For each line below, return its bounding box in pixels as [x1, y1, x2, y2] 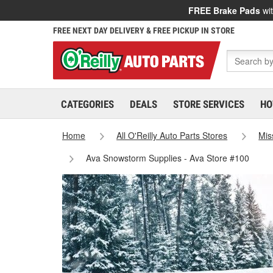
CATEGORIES [61, 98, 114, 110]
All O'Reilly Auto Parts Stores [116, 129, 228, 141]
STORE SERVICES [173, 98, 244, 110]
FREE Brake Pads [188, 4, 260, 16]
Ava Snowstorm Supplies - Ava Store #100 [86, 152, 250, 164]
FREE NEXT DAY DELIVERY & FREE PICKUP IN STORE [53, 26, 235, 35]
